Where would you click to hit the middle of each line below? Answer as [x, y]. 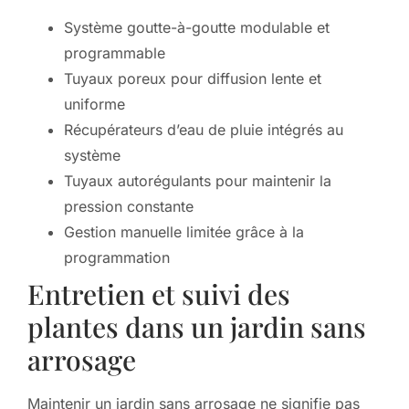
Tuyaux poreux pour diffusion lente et [193, 78]
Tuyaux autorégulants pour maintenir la [198, 180]
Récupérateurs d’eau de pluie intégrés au [204, 129]
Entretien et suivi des [159, 294]
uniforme [94, 104]
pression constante [129, 206]
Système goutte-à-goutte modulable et [197, 27]
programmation [117, 257]
